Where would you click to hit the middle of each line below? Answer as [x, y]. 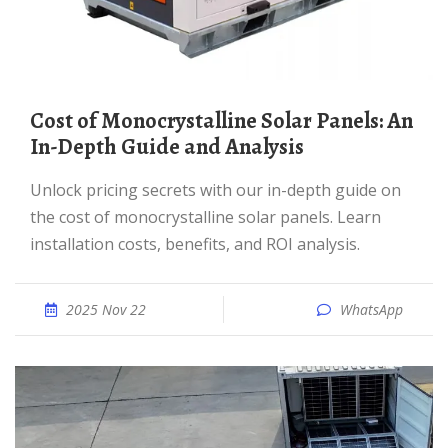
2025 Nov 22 [106, 309]
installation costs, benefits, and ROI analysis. [195, 244]
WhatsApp [371, 309]
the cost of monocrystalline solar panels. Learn [205, 217]
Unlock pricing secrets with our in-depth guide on [36, 190]
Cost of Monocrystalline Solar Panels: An [37, 121]
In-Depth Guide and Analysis [167, 147]
